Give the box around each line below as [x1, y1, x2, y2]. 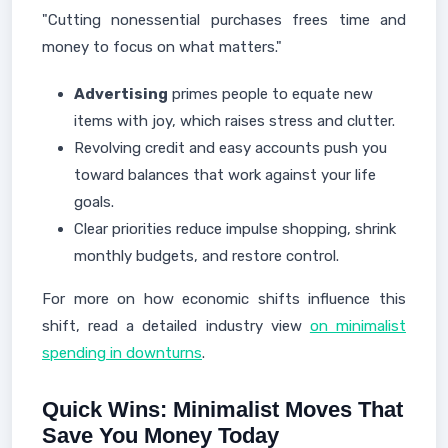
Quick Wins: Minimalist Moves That [42, 397, 403, 422]
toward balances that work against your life [74, 166, 376, 184]
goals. [74, 193, 114, 211]
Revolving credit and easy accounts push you [74, 139, 387, 157]
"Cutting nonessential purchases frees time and [42, 11, 406, 29]
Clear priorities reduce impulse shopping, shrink [74, 220, 396, 238]
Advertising [74, 85, 168, 103]
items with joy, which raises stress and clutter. [74, 112, 395, 130]
